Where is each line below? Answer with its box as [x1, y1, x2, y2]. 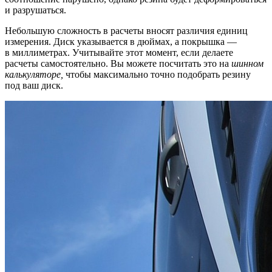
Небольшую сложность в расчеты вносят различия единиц [5, 25, 248, 36]
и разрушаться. [5, 4, 66, 15]
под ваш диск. [5, 80, 63, 90]
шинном [229, 58, 263, 69]
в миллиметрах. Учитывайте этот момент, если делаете [5, 47, 233, 58]
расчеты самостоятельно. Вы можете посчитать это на [5, 58, 229, 69]
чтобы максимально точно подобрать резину [66, 69, 251, 80]
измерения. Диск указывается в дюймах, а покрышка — [5, 36, 237, 47]
